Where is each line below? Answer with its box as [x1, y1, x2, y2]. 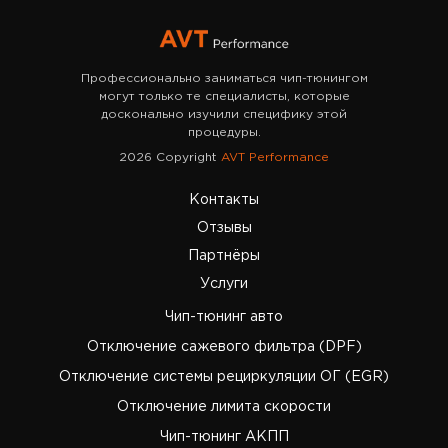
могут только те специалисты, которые [98, 91, 350, 102]
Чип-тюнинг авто [165, 311, 283, 323]
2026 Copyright [119, 152, 221, 163]
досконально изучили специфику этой [101, 109, 347, 120]
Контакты [189, 194, 259, 206]
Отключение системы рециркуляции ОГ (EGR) [59, 371, 389, 383]
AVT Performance [221, 152, 329, 163]
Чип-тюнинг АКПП [159, 431, 289, 443]
